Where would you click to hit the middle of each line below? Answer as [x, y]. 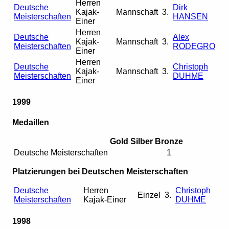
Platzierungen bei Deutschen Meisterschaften [100, 171]
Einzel [149, 195]
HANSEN [190, 17]
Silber [142, 141]
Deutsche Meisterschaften [61, 152]
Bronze [169, 141]
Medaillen [31, 122]
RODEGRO [194, 47]
